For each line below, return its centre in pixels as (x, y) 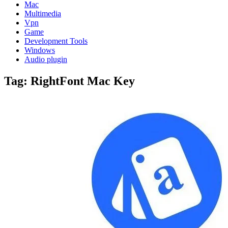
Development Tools (56, 41)
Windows (40, 50)
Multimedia (43, 13)
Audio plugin (46, 59)
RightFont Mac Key (83, 81)
